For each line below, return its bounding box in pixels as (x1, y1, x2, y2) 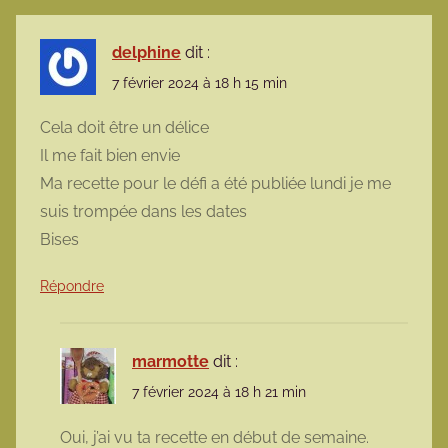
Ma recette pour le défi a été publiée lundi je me (40, 174, 391, 194)
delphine (112, 42, 181, 62)
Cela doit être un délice (40, 118, 209, 138)
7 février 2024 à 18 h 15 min (112, 75, 287, 92)
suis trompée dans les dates (40, 202, 247, 222)
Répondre (40, 278, 104, 295)
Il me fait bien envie (40, 146, 180, 166)
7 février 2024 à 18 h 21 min (132, 384, 306, 401)
